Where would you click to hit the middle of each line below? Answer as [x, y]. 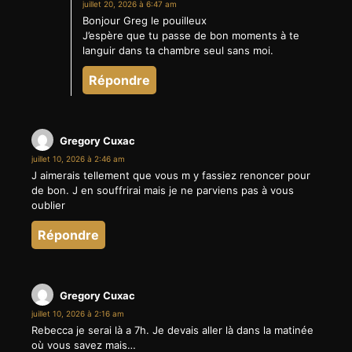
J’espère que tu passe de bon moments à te [191, 36]
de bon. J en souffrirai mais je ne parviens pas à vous [163, 191]
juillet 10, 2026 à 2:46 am [78, 159]
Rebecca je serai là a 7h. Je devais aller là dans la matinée [172, 330]
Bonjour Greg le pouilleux [145, 21]
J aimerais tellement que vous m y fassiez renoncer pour [171, 176]
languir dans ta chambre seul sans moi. [178, 51]
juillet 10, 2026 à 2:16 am [78, 314]
